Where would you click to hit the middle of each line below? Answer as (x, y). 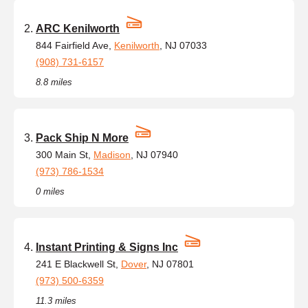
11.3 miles (56, 300)
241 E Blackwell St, (78, 264)
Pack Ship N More (82, 137)
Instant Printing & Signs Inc (107, 247)
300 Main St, (65, 154)
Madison (112, 154)
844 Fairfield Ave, (75, 45)
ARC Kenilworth (78, 28)
